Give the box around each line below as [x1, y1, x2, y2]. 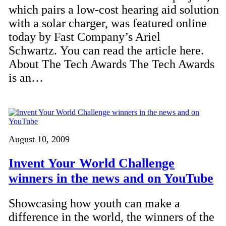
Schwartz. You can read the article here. [9, 44, 204, 58]
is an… [9, 71, 44, 85]
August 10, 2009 [9, 134, 70, 145]
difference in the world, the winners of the [9, 210, 215, 224]
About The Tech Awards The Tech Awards [9, 58, 215, 71]
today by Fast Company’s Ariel [9, 30, 161, 44]
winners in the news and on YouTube [9, 171, 214, 186]
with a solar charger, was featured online [9, 17, 207, 30]
